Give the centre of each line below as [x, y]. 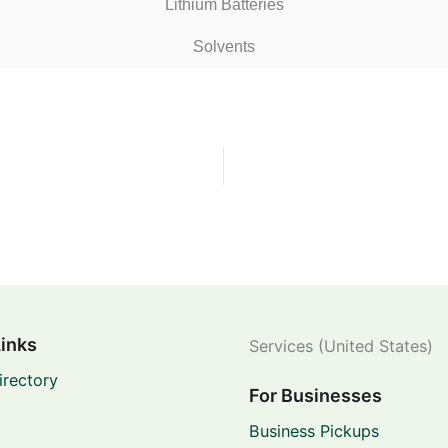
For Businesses [315, 395]
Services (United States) [341, 346]
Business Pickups [314, 430]
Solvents [224, 46]
